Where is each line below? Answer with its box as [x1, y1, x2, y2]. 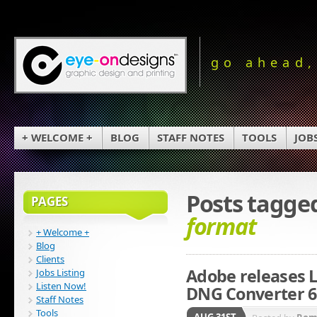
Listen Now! [36, 279, 86, 292]
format [186, 210, 256, 243]
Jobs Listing [36, 265, 85, 279]
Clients [36, 252, 64, 265]
